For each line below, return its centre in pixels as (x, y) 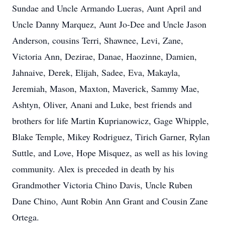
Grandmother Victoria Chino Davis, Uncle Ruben (102, 185)
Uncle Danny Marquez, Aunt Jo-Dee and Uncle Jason (109, 24)
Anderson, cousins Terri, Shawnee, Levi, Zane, (98, 40)
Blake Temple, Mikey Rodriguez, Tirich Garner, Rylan (111, 137)
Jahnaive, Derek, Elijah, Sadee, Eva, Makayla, (96, 72)
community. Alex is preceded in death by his (93, 169)
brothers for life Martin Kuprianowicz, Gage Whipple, (110, 121)
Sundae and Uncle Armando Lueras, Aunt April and (107, 8)
